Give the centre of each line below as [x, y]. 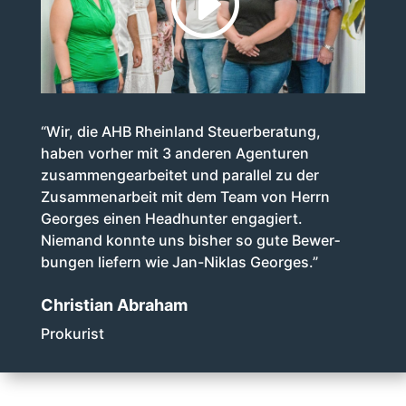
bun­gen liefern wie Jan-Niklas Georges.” [179, 262]
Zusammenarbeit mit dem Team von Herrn [185, 197]
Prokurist [72, 333]
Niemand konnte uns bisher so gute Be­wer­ [190, 241]
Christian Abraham [114, 304]
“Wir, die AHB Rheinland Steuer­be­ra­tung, [180, 132]
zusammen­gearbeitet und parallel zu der [179, 175]
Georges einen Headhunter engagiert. [171, 219]
